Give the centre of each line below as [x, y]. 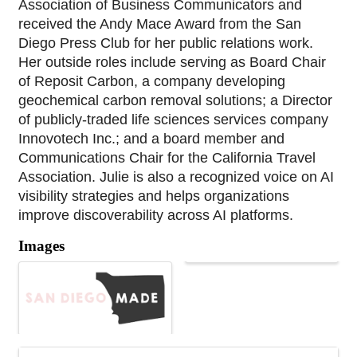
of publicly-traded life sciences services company [173, 119]
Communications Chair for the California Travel [167, 157]
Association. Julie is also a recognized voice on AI [176, 177]
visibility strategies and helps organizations [154, 196]
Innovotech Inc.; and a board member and [151, 138]
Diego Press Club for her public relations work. [166, 43]
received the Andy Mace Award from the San [160, 24]
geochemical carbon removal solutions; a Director [175, 100]
